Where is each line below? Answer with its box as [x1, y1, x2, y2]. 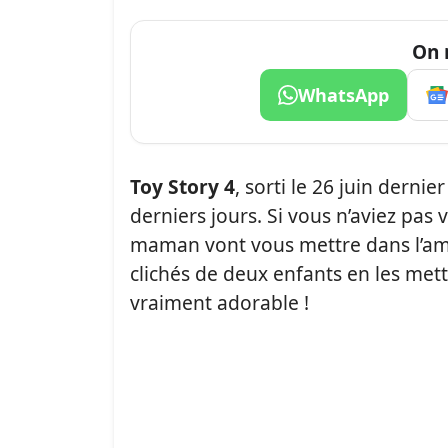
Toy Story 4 [130, 173, 235, 200]
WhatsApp [297, 83, 389, 107]
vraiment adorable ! [130, 289, 309, 316]
